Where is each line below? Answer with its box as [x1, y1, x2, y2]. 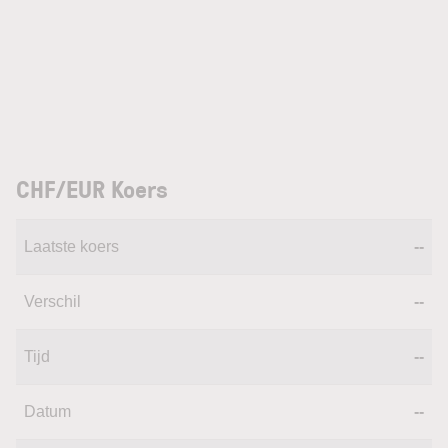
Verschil [24, 293, 81, 310]
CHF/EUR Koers [16, 172, 168, 205]
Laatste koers [24, 238, 119, 255]
